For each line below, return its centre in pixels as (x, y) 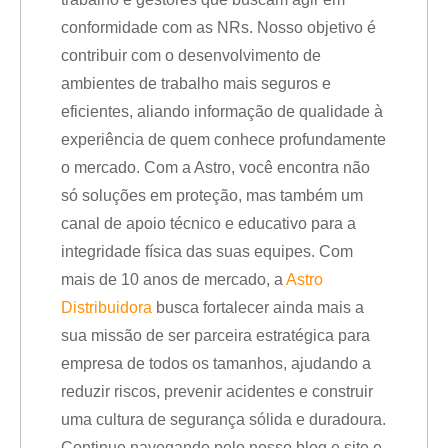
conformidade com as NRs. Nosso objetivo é (218, 27)
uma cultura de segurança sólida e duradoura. (223, 419)
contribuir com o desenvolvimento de (191, 55)
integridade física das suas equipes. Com (207, 251)
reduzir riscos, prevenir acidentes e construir (217, 391)
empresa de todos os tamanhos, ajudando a (216, 363)
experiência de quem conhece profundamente (223, 139)
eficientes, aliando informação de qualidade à (222, 111)
